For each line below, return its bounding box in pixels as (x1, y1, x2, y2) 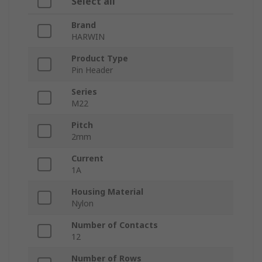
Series (71, 86, 97, 98)
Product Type (71, 53, 128, 64)
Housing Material (71, 186, 143, 198)
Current (71, 153, 104, 164)
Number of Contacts (71, 219, 158, 231)
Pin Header (71, 64, 113, 76)
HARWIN (71, 31, 105, 43)
